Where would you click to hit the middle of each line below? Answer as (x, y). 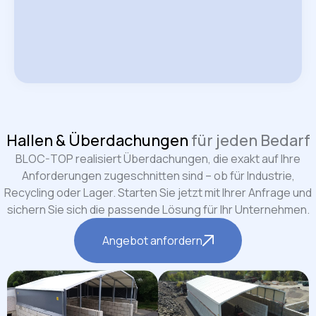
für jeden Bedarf (250, 141)
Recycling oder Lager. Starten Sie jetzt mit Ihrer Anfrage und (158, 193)
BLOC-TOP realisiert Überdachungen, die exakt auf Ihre (158, 159)
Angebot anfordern (152, 241)
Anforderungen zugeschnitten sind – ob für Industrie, (158, 176)
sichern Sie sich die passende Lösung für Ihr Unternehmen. (158, 210)
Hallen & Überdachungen (98, 141)
